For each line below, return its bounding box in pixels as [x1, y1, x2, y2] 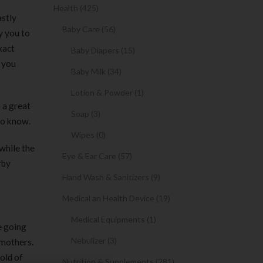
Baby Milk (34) [71, 66, 122, 76]
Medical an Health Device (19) [62, 193, 170, 203]
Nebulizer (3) [71, 235, 117, 245]
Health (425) [53, 3, 99, 13]
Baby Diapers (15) [71, 45, 135, 55]
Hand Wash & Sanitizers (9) [62, 172, 160, 182]
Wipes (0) [71, 130, 106, 140]
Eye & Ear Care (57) [62, 151, 132, 161]
